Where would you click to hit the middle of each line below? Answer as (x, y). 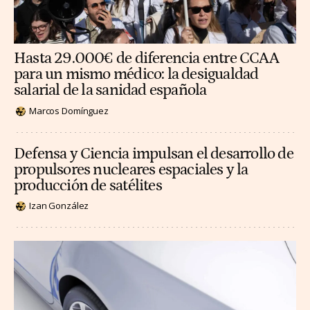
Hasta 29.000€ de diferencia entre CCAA (146, 59)
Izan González (59, 206)
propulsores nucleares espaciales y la (131, 170)
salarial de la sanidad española (110, 91)
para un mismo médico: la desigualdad (136, 75)
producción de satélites (88, 185)
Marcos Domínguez (69, 111)
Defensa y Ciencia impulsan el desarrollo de (154, 154)
